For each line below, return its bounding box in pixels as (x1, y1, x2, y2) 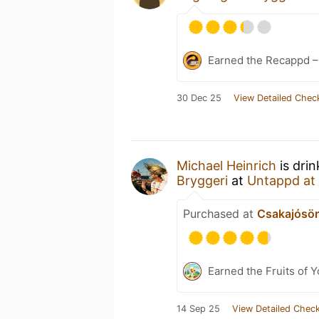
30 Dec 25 (177, 92, 221, 103)
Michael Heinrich (177, 157, 276, 173)
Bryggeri (177, 172, 228, 188)
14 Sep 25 (177, 303, 220, 314)
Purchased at (183, 206, 257, 221)
